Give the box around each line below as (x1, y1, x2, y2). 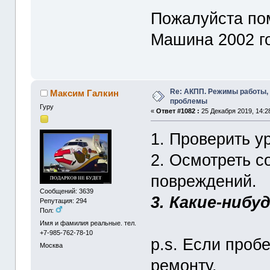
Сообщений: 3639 (40, 187, 94, 195)
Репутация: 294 (40, 196, 87, 204)
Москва (40, 242, 63, 250)
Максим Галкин (49, 88, 119, 99)
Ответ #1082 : (156, 107, 200, 115)
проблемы (170, 97, 208, 106)
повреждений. (151, 172, 257, 191)
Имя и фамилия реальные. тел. (40, 219, 137, 227)
